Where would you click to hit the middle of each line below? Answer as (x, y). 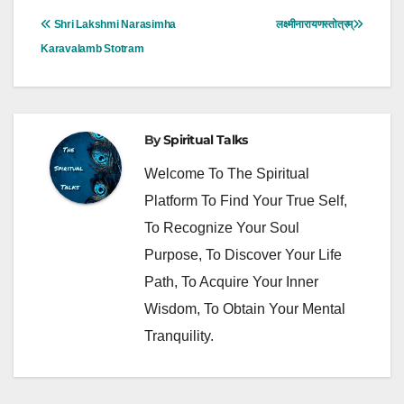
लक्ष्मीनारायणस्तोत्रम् (315, 25)
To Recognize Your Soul (222, 228)
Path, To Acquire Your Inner (231, 282)
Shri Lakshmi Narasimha (114, 25)
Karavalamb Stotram (92, 49)
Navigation (71, 35)
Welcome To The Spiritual (227, 174)
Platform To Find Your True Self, (246, 201)
